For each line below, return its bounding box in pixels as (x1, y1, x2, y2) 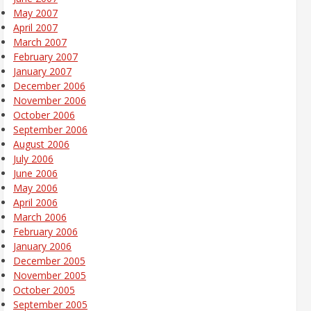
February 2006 (13, 224, 78, 238)
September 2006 (13, 122, 87, 136)
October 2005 (13, 283, 75, 296)
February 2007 (13, 49, 78, 63)
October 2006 (13, 108, 75, 121)
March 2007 (13, 35, 67, 49)
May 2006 (13, 180, 58, 194)
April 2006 (13, 195, 58, 209)
